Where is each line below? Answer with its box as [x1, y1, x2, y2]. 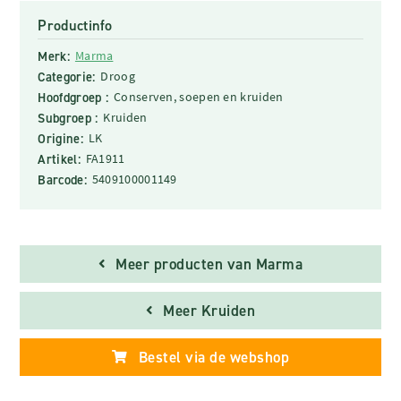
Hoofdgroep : [38, 88, 109, 107]
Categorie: [38, 67, 96, 86]
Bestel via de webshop [138, 346, 289, 367]
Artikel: [38, 149, 81, 168]
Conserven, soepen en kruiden [114, 88, 284, 105]
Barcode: [38, 170, 87, 189]
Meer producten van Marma [115, 253, 303, 274]
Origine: [38, 129, 83, 148]
